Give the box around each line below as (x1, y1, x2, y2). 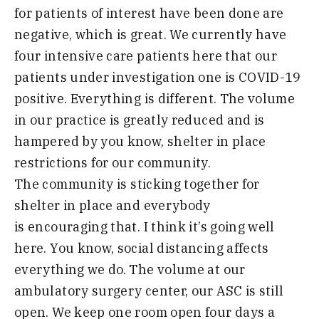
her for (216, 176, 260, 193)
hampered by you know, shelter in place (14, 133, 266, 150)
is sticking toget (113, 176, 217, 193)
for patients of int (14, 5, 124, 22)
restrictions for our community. (14, 155, 211, 172)
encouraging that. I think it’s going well (24, 219, 275, 236)
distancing (157, 240, 224, 257)
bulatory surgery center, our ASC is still (33, 283, 284, 300)
